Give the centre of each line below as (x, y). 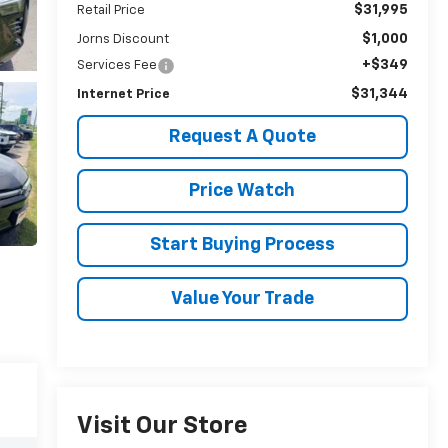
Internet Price (123, 94)
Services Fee (116, 65)
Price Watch (242, 190)
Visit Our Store (162, 426)
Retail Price (110, 10)
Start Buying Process (242, 244)
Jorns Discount (122, 39)
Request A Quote (242, 136)
